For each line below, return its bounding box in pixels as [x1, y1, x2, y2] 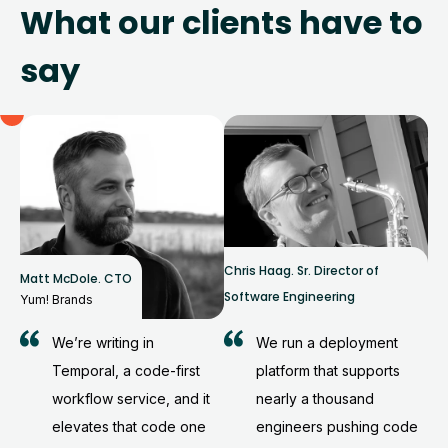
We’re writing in [52, 334, 154, 352]
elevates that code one [52, 418, 206, 436]
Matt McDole [20, 269, 98, 287]
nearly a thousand [256, 390, 374, 408]
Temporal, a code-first [52, 362, 200, 380]
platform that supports [256, 362, 400, 380]
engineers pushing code [256, 418, 418, 436]
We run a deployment [256, 334, 398, 352]
